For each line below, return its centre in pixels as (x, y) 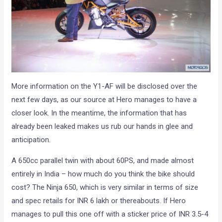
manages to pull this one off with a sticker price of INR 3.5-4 (110, 214)
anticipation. (31, 139)
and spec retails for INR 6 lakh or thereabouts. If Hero (99, 200)
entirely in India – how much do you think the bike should (103, 174)
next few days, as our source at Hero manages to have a (104, 99)
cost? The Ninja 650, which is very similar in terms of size (105, 187)
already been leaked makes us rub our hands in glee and (102, 126)
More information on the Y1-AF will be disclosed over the (105, 86)
